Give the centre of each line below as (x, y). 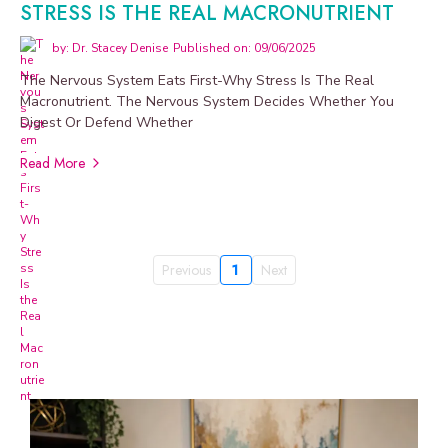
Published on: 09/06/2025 (244, 47)
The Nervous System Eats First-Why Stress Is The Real (197, 80)
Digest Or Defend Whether (106, 122)
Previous (186, 270)
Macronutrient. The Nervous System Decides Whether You (207, 101)
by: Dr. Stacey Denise (110, 47)
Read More (52, 162)
